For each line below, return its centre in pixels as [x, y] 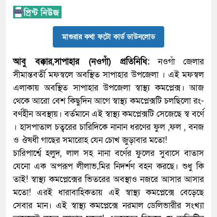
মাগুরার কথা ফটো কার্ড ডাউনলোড [108, 37]
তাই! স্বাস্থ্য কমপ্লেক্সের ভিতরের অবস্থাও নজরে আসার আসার [108, 180]
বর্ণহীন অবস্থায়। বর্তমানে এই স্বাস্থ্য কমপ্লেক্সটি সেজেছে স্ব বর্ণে [108, 114]
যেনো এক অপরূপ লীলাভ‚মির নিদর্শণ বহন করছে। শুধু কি [108, 167]
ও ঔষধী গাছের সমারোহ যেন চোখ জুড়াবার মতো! [90, 140]
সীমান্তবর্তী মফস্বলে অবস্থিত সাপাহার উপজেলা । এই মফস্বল [108, 75]
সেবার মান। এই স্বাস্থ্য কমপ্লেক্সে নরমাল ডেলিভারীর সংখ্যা [108, 206]
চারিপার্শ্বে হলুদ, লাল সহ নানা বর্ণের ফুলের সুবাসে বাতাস [108, 154]
